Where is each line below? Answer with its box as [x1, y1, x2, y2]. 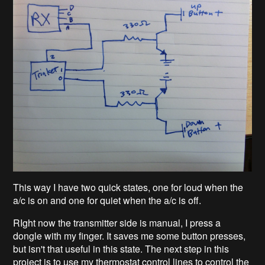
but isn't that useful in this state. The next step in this [13, 242, 230, 256]
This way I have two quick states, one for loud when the [13, 180, 244, 195]
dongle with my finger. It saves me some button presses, [13, 229, 246, 243]
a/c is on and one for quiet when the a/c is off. [13, 193, 202, 208]
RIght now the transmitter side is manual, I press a [13, 216, 221, 230]
